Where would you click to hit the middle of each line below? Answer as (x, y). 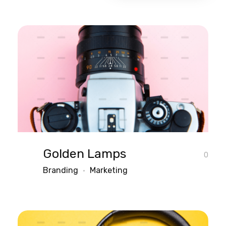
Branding (61, 171)
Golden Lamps (84, 154)
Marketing (109, 171)
